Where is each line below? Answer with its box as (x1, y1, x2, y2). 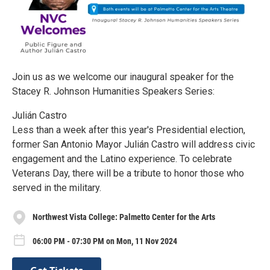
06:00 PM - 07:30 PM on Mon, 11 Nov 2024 (33, 236, 177, 246)
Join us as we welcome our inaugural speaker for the (12, 71, 234, 83)
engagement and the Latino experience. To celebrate (12, 152, 232, 165)
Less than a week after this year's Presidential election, (12, 124, 245, 136)
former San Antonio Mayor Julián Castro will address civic (12, 138, 255, 150)
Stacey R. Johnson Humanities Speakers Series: (12, 85, 215, 97)
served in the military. (12, 181, 101, 193)
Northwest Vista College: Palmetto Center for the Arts (33, 212, 215, 222)
